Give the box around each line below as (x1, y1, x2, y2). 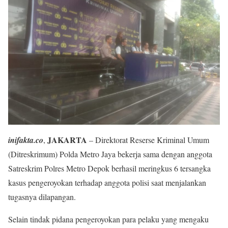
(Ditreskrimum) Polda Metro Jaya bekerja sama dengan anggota (8, 149, 212, 159)
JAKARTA (47, 134, 87, 146)
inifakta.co (8, 134, 43, 146)
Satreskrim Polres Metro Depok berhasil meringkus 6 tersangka (8, 163, 211, 174)
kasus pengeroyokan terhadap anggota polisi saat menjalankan (8, 177, 206, 188)
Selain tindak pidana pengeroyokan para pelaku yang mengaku (8, 214, 209, 224)
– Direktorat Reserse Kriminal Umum (87, 134, 209, 145)
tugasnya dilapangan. (8, 191, 76, 202)
